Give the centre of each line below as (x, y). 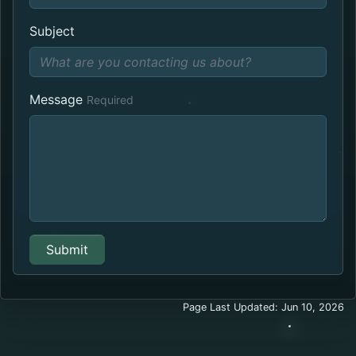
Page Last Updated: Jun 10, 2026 (263, 307)
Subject (52, 31)
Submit (67, 249)
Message (56, 99)
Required (110, 99)
